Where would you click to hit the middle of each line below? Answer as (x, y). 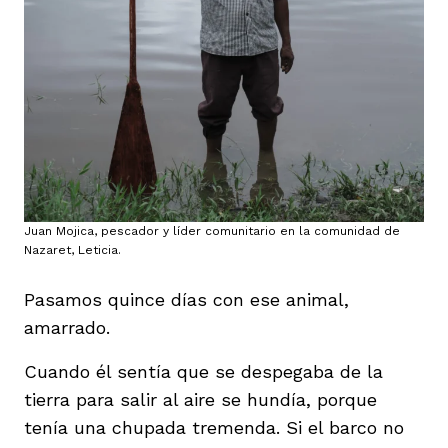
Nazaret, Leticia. (72, 249)
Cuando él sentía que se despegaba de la (203, 371)
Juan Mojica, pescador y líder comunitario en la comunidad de (212, 230)
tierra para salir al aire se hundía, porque (200, 399)
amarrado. (67, 327)
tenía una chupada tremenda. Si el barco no (214, 427)
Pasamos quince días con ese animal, (186, 299)
